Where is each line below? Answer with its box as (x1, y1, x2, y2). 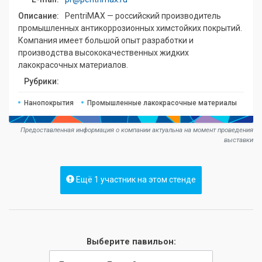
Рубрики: (24, 77, 59, 86)
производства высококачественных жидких (18, 48, 189, 57)
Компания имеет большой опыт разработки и (18, 36, 194, 45)
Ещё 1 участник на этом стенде (74, 175, 196, 185)
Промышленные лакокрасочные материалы (87, 99, 237, 107)
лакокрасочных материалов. (18, 60, 128, 70)
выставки (224, 136, 253, 144)
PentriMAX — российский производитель (65, 11, 221, 20)
